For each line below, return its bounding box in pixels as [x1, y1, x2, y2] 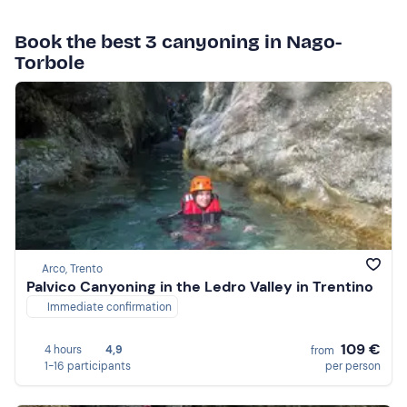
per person [325, 358, 381, 373]
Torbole [15, 50, 84, 74]
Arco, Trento [42, 262, 103, 277]
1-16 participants [45, 358, 131, 373]
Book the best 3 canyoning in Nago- [15, 29, 342, 54]
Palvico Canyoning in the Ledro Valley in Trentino [26, 277, 373, 297]
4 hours [45, 342, 82, 357]
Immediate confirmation [47, 300, 172, 315]
